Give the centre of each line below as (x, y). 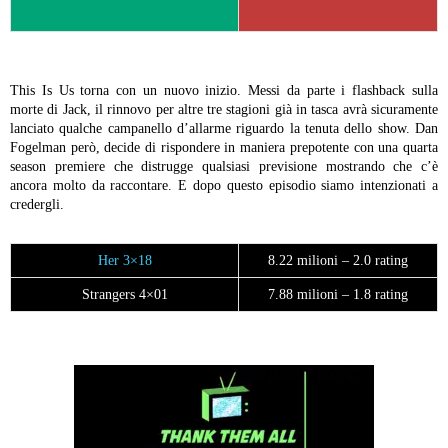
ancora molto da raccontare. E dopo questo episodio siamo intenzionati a (224, 186)
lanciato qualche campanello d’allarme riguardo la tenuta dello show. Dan (224, 129)
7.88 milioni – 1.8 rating (338, 295)
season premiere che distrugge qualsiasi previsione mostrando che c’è (224, 167)
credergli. (37, 205)
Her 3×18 (124, 261)
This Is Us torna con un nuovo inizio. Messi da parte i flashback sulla (224, 91)
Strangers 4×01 (124, 295)
